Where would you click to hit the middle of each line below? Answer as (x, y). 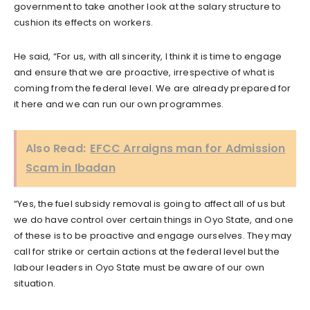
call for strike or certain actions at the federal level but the (147, 251)
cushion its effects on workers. (84, 22)
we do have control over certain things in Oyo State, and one (154, 219)
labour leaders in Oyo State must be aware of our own (139, 267)
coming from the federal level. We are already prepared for (153, 88)
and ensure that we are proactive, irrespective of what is (145, 72)
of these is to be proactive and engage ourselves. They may (153, 235)
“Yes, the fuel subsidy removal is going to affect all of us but (150, 203)
